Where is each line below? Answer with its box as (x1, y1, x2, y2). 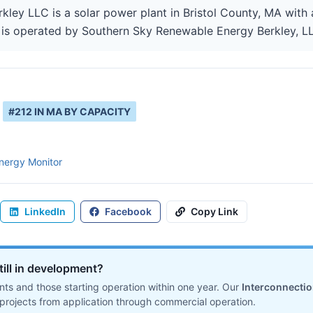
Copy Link (191, 205, 238, 217)
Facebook (105, 205, 152, 217)
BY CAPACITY (62, 105, 131, 117)
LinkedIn (24, 205, 66, 217)
